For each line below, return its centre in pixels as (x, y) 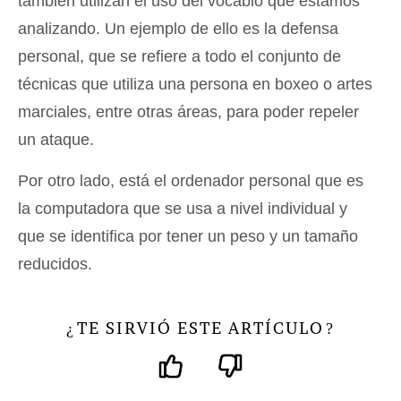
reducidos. (55, 264)
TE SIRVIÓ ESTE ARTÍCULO (200, 328)
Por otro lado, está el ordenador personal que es (191, 181)
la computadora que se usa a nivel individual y (183, 209)
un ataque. (56, 140)
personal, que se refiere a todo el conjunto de (179, 57)
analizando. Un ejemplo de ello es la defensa (178, 29)
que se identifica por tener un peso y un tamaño (188, 237)
